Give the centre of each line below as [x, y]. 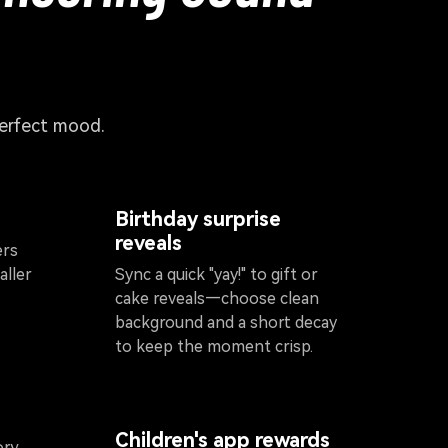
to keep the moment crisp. [214, 347]
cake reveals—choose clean [217, 299]
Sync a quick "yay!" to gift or [216, 275]
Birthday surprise [198, 219]
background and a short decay [226, 323]
